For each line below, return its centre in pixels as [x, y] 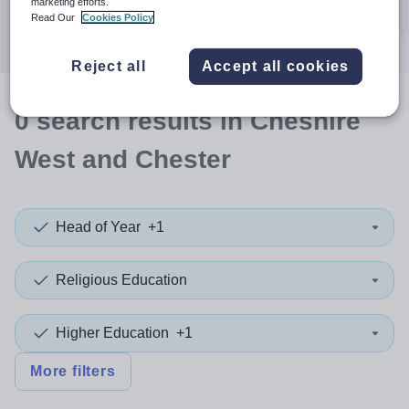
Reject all [109, 66]
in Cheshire [287, 121]
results [170, 121]
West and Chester [123, 159]
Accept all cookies [275, 66]
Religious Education [121, 280]
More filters [73, 371]
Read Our [55, 17]
